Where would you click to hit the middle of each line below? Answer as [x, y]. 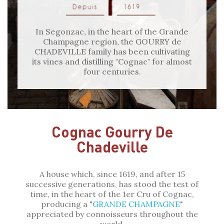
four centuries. [112, 71]
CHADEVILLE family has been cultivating [112, 51]
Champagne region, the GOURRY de [112, 41]
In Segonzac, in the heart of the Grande [112, 31]
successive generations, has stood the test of [112, 184]
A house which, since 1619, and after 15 [112, 174]
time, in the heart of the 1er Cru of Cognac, [112, 194]
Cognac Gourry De [112, 131]
